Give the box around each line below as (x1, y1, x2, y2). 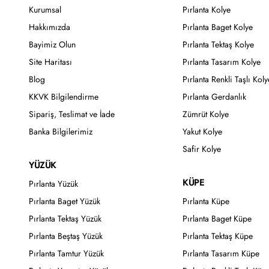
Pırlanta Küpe (183, 196, 229, 207)
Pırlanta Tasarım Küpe (183, 248, 259, 259)
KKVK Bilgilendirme (29, 91, 98, 103)
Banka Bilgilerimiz (29, 126, 92, 138)
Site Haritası (29, 56, 72, 68)
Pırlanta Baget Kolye (183, 22, 253, 33)
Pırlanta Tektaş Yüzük (29, 213, 101, 225)
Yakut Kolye (183, 126, 222, 138)
